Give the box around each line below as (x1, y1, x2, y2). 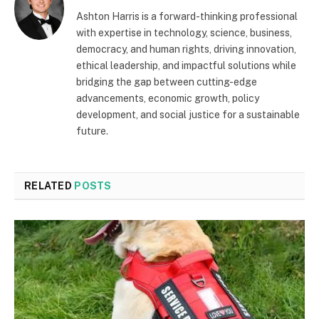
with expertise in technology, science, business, (76, 26, 292, 38)
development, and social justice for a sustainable (76, 108, 300, 120)
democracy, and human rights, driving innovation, (76, 43, 296, 55)
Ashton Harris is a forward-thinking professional (76, 10, 298, 22)
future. (76, 125, 108, 137)
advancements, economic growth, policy (76, 92, 259, 104)
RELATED (24, 179, 75, 192)
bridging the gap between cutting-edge (76, 75, 257, 88)
